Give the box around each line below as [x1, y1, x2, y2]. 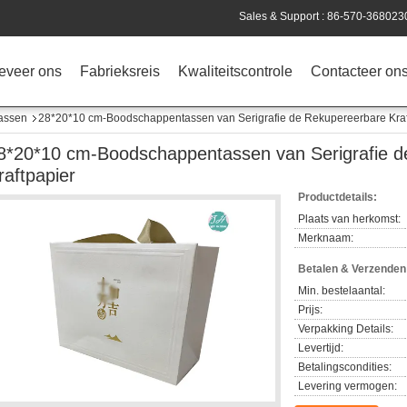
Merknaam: [298, 232, 353, 244]
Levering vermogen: [298, 380, 397, 392]
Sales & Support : [239, 10, 327, 23]
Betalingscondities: [298, 361, 392, 373]
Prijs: [298, 303, 323, 316]
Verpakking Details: [298, 323, 393, 335]
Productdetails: [298, 191, 377, 203]
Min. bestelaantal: [298, 284, 385, 297]
